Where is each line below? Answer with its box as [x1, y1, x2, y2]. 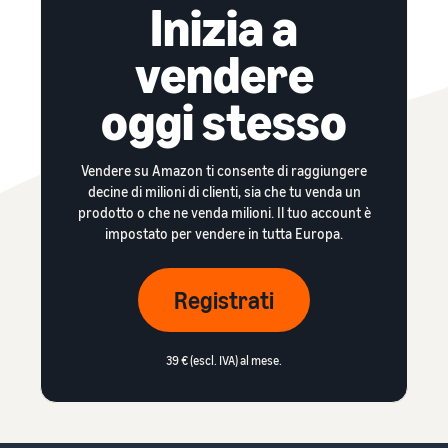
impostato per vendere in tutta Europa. [105, 225, 343, 242]
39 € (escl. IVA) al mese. [166, 353, 282, 368]
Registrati [174, 286, 274, 314]
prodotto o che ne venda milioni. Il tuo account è [77, 204, 371, 221]
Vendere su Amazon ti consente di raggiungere [81, 162, 367, 179]
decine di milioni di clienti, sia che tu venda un [87, 183, 361, 200]
